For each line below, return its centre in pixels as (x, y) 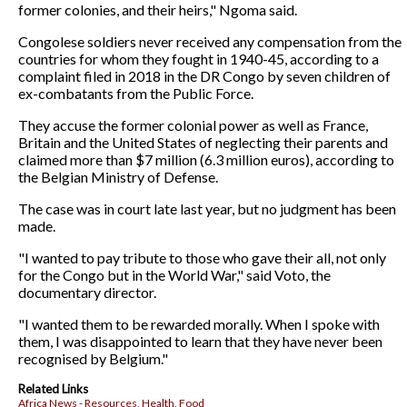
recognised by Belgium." (93, 358)
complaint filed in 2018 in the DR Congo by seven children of (204, 76)
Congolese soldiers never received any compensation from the (210, 41)
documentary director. (87, 292)
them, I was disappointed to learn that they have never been (200, 341)
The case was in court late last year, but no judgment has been (207, 208)
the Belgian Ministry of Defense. (118, 177)
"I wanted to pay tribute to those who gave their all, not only (202, 258)
